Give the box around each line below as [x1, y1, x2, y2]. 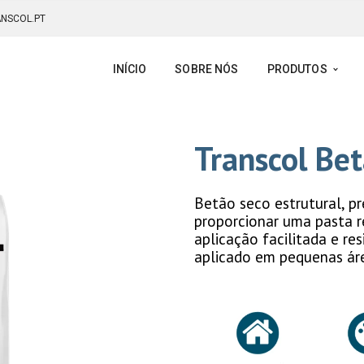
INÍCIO [112, 62, 147, 76]
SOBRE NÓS [175, 62, 239, 76]
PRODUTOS [266, 62, 327, 76]
